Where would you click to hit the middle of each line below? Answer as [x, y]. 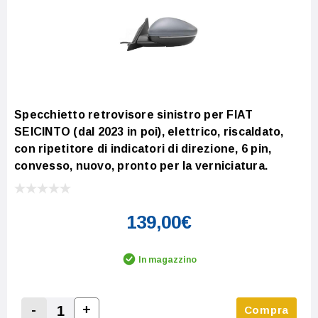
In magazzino [168, 259]
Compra [266, 309]
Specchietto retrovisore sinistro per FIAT [134, 114]
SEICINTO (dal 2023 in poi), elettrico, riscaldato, [149, 131]
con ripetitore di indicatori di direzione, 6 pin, [143, 148]
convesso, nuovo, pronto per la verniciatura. [141, 165]
